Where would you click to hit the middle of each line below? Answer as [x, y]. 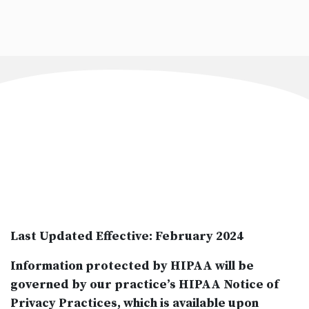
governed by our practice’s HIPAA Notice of [144, 284]
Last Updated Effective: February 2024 [127, 236]
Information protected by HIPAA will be [132, 266]
